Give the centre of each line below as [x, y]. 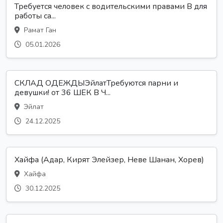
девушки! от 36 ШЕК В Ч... [62, 92]
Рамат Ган [39, 30]
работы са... [35, 16]
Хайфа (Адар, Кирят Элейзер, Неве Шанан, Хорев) [109, 160]
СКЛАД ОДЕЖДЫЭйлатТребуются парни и [96, 83]
